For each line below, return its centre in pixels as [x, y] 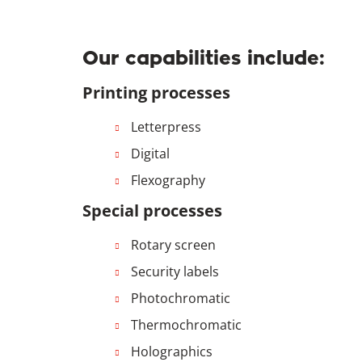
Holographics [172, 351]
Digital [150, 154]
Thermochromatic [186, 325]
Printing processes [156, 93]
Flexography [168, 180]
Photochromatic [181, 298]
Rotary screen [173, 245]
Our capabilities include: [204, 57]
